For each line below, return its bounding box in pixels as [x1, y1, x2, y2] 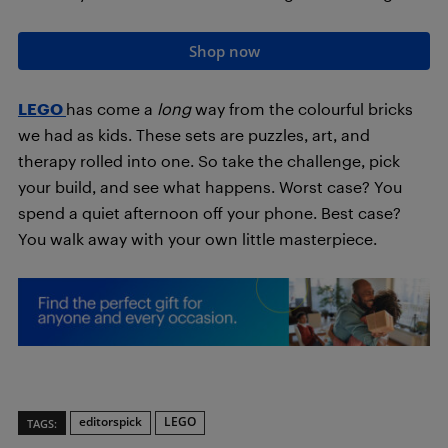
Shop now [188, 40, 260, 61]
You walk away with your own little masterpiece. [18, 228, 377, 248]
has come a [66, 98, 157, 118]
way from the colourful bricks [191, 98, 413, 118]
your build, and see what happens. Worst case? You [18, 176, 402, 196]
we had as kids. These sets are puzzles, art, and [18, 124, 370, 144]
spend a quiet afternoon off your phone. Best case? [18, 202, 401, 222]
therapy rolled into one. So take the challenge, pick [18, 150, 400, 170]
